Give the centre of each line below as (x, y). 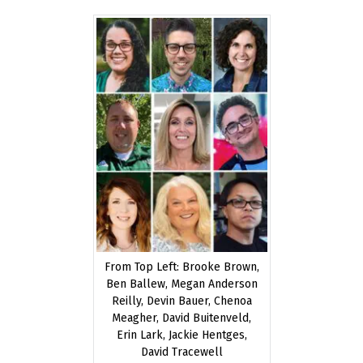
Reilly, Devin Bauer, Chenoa (181, 301)
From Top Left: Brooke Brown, (181, 267)
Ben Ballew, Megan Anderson (181, 284)
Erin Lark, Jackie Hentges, (181, 335)
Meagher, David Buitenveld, (181, 318)
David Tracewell (181, 352)
